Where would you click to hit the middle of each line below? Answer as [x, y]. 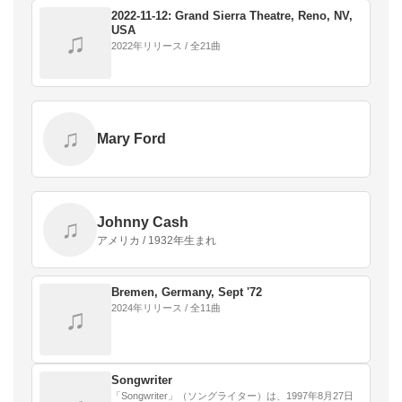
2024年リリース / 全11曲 [166, 307]
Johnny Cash [143, 222]
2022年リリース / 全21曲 [166, 45]
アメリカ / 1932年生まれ [157, 240]
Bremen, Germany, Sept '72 [187, 292]
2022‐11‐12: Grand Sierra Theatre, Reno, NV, [232, 15]
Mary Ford [131, 138]
